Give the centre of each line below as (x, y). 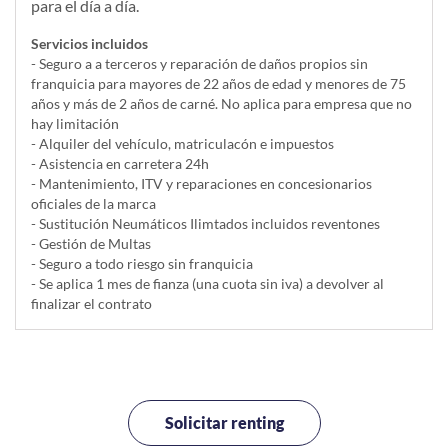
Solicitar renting (224, 423)
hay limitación (75, 124)
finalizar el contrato (91, 304)
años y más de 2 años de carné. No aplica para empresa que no (221, 104)
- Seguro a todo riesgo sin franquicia (142, 264)
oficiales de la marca (93, 204)
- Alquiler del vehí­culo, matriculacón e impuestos (182, 144)
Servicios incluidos (89, 44)
